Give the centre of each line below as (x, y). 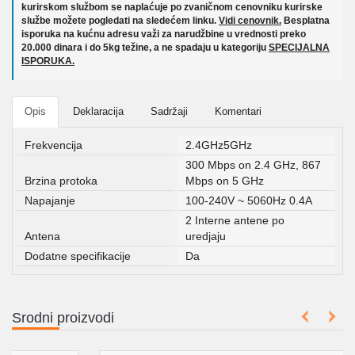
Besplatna (305, 21)
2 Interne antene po (235, 220)
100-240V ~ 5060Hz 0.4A (248, 200)
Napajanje (50, 200)
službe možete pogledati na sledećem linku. (120, 21)
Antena (42, 236)
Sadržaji (169, 111)
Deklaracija (98, 111)
